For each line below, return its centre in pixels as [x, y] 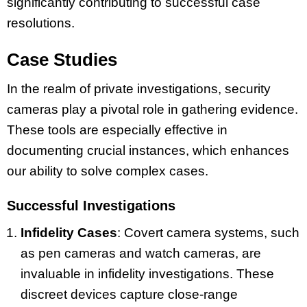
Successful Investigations [91, 206]
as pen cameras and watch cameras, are [141, 254]
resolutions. [41, 23]
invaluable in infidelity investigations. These [147, 274]
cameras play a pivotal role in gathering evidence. [152, 110]
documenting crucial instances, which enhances [148, 151]
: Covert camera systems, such [208, 233]
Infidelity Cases [69, 233]
